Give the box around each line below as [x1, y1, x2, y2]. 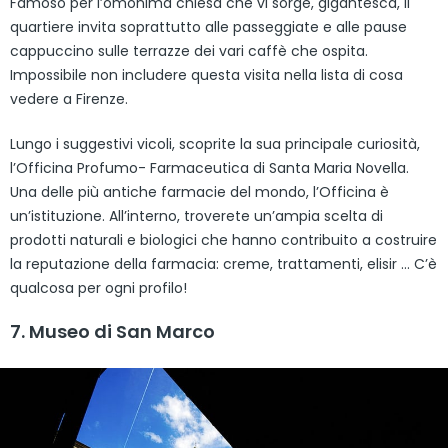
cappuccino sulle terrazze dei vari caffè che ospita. [10, 40, 368, 61]
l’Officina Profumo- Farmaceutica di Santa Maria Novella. [10, 157, 409, 178]
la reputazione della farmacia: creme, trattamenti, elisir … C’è [10, 253, 437, 274]
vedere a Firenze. [10, 88, 128, 109]
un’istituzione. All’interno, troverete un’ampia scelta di [10, 205, 383, 226]
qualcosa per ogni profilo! [10, 277, 187, 298]
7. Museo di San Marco [10, 318, 215, 344]
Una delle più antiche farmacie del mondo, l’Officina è [10, 181, 389, 202]
